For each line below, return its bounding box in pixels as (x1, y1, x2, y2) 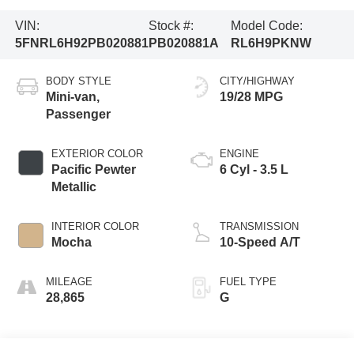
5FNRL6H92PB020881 (14, 36, 149, 51)
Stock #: (148, 19, 194, 33)
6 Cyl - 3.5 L (220, 162, 288, 176)
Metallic (51, 179, 96, 194)
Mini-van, (45, 89, 100, 104)
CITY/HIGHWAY (220, 74, 295, 87)
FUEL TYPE (220, 275, 277, 288)
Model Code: (231, 19, 303, 33)
